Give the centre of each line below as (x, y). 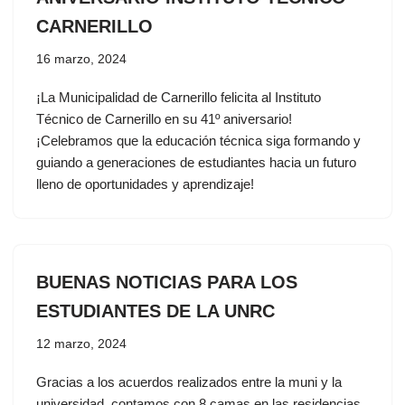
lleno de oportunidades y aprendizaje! (145, 184)
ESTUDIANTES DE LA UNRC (155, 311)
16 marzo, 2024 (81, 59)
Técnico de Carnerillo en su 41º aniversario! (164, 119)
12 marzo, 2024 (81, 344)
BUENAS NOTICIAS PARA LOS (167, 282)
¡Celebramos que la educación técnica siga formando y (198, 141)
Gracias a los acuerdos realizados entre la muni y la (189, 382)
